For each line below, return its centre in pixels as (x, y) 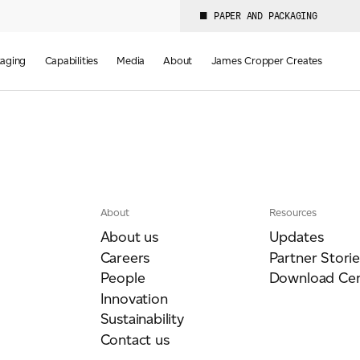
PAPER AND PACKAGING (266, 16)
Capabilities (71, 61)
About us (129, 237)
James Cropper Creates (266, 61)
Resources (292, 213)
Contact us (135, 340)
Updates (296, 237)
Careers (125, 258)
